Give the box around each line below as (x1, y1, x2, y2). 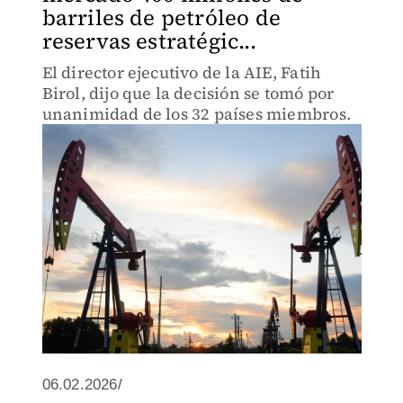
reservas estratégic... (41, 26, 256, 56)
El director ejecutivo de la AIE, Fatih (41, 61, 322, 84)
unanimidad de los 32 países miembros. (41, 103, 351, 125)
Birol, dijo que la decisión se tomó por (41, 82, 335, 104)
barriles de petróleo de (41, 3, 282, 32)
